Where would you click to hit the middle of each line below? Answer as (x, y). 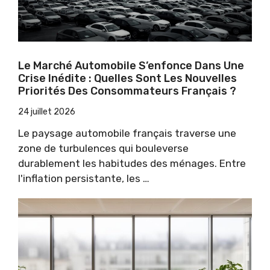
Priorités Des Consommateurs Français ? (127, 91)
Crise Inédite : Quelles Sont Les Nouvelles (127, 78)
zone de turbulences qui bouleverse (103, 148)
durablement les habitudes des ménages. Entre (132, 163)
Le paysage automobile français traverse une (127, 133)
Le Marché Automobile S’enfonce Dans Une (131, 65)
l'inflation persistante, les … (84, 178)
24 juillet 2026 (47, 111)
